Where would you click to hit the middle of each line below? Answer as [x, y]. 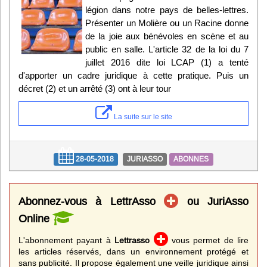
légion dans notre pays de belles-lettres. [167, 10]
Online [35, 219]
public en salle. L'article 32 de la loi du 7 [167, 49]
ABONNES [191, 159]
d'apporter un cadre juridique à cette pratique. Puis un [133, 76]
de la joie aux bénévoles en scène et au [167, 36]
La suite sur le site [142, 117]
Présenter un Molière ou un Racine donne [167, 23]
